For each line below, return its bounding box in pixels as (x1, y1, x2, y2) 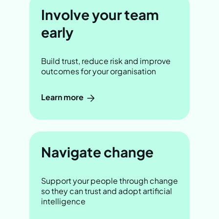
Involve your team (41, 6, 159, 23)
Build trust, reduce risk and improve (41, 56, 171, 66)
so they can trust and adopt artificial (41, 185, 172, 196)
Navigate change (41, 143, 153, 160)
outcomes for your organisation (41, 66, 156, 77)
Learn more (41, 92, 85, 103)
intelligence (41, 196, 86, 206)
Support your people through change (41, 175, 178, 186)
